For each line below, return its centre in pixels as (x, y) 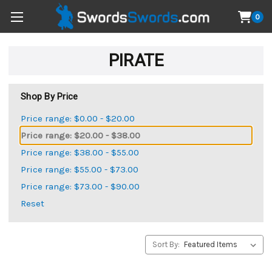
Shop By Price (49, 97)
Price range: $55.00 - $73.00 (80, 169)
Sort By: (166, 244)
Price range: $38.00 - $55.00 (80, 152)
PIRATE (136, 60)
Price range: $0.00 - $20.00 (78, 118)
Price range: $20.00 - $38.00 (80, 135)
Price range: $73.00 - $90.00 (80, 186)
